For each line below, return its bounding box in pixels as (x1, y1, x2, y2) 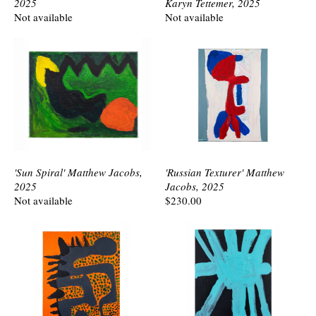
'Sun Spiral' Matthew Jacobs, (14, 165, 142, 179)
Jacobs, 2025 (165, 179, 224, 193)
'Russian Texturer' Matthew (165, 165, 284, 179)
